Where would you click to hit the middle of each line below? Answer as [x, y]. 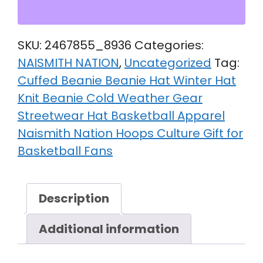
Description [74, 199]
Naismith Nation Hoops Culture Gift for [130, 134]
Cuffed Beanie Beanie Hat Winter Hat [127, 81]
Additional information [109, 229]
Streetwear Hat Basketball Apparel [121, 116]
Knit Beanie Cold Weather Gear [110, 98]
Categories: [169, 45]
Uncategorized [168, 63]
